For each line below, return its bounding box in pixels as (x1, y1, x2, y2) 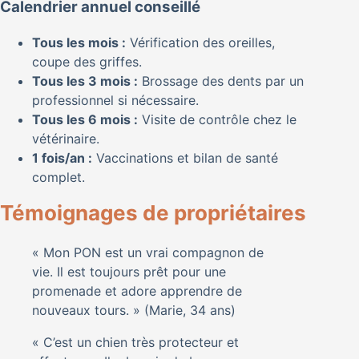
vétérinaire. (32, 131, 99, 147)
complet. (32, 169, 85, 186)
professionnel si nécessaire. (32, 92, 199, 109)
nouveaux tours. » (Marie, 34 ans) (32, 301, 236, 318)
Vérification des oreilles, (126, 34, 275, 51)
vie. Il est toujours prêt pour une (32, 263, 226, 280)
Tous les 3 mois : (32, 73, 138, 90)
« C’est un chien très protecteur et (32, 333, 239, 350)
